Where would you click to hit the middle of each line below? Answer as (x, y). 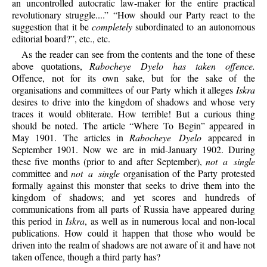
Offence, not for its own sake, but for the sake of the (133, 77)
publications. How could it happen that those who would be (133, 232)
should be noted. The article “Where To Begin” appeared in (133, 125)
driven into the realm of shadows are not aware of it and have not (133, 244)
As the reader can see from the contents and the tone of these (138, 54)
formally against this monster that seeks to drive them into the (133, 185)
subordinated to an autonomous (194, 27)
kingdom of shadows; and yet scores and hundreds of (133, 197)
